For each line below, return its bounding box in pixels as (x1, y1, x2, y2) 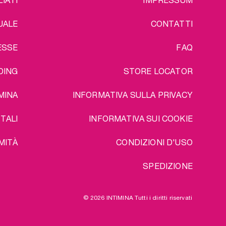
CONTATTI (150, 19, 193, 28)
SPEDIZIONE (143, 161, 193, 171)
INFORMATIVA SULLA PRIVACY (72, 90, 193, 99)
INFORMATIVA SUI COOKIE (89, 114, 193, 123)
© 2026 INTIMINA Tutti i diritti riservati (83, 193, 192, 201)
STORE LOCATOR (123, 66, 193, 76)
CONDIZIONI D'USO (116, 137, 193, 147)
